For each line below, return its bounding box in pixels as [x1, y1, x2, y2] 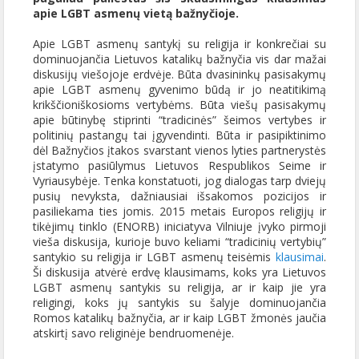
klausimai [276, 249, 324, 264]
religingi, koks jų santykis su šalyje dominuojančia [33, 295, 326, 310]
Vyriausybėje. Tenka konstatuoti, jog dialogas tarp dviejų [33, 173, 326, 188]
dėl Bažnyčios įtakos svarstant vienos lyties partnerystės [33, 143, 326, 158]
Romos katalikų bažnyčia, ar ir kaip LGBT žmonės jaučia [33, 310, 326, 325]
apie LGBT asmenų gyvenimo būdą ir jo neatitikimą [33, 82, 326, 97]
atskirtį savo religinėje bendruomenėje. [33, 325, 234, 341]
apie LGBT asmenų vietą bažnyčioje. [33, 6, 239, 21]
